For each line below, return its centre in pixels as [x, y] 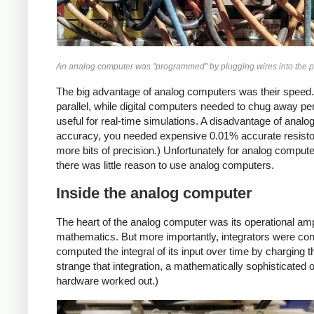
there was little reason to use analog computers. [165, 165]
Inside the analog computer [154, 193]
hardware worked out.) [107, 281]
